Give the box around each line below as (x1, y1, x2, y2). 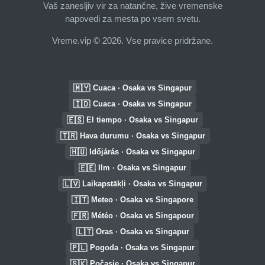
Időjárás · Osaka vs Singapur (89, 147, 195, 156)
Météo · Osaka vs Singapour (91, 211, 194, 220)
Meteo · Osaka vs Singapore (91, 195, 193, 204)
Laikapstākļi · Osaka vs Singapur (82, 179, 202, 188)
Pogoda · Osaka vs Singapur (90, 243, 195, 252)
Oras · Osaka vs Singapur (95, 227, 189, 236)
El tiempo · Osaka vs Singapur (86, 115, 198, 124)
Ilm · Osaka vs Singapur (98, 163, 186, 172)
